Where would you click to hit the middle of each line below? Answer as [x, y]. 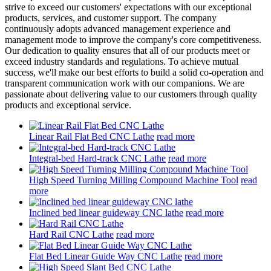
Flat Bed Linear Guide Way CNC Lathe [106, 256]
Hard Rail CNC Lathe [71, 234]
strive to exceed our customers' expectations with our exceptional [128, 7]
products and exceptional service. [68, 105]
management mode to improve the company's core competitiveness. [133, 39]
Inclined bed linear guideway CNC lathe [106, 212]
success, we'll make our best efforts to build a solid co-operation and [134, 72]
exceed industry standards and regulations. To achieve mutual [122, 61]
